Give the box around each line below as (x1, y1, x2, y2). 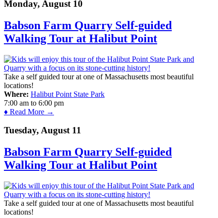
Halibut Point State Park (31, 90, 105, 98)
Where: (4, 90, 29, 98)
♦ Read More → (4, 107, 54, 116)
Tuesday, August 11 (4, 125, 81, 136)
